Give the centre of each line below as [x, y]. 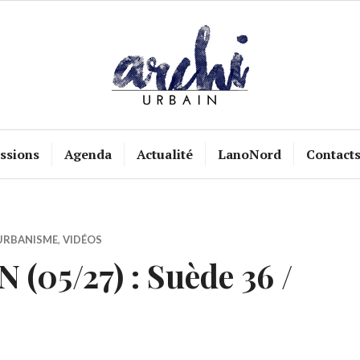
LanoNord [249, 154]
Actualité [164, 154]
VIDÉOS [82, 239]
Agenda [88, 154]
